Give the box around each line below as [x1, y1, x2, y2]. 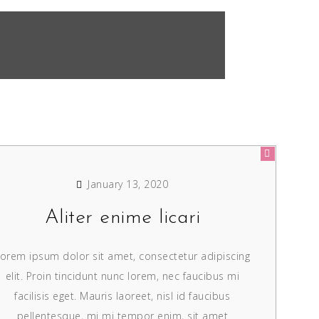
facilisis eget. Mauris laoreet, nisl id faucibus [14, 289, 231, 303]
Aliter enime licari [44, 208, 201, 228]
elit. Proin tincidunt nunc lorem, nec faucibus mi [5, 269, 240, 283]
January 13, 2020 [84, 177, 169, 191]
